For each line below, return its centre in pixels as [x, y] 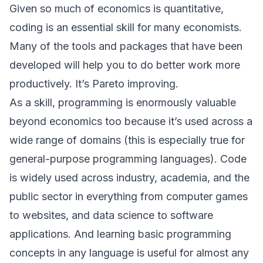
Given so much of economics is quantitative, [117, 9]
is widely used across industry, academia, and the [129, 178]
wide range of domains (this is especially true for [127, 140]
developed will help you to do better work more [125, 65]
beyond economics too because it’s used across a [131, 121]
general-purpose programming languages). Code [128, 159]
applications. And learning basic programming [120, 234]
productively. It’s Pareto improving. [94, 84]
